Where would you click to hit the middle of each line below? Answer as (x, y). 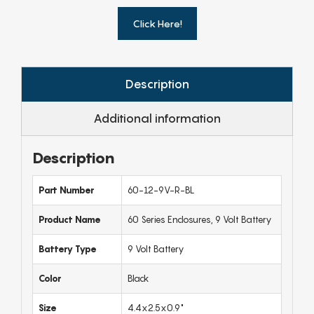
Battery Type (68, 249)
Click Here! (157, 23)
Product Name (70, 219)
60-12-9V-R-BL (161, 190)
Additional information (157, 118)
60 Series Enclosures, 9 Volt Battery (200, 219)
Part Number (66, 190)
